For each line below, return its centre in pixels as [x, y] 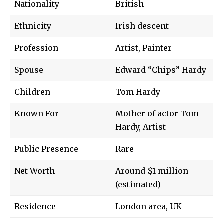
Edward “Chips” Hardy [161, 69]
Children [32, 91]
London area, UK [149, 206]
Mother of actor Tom [157, 113]
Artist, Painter [144, 48]
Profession [36, 48]
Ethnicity [33, 26]
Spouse [29, 69]
